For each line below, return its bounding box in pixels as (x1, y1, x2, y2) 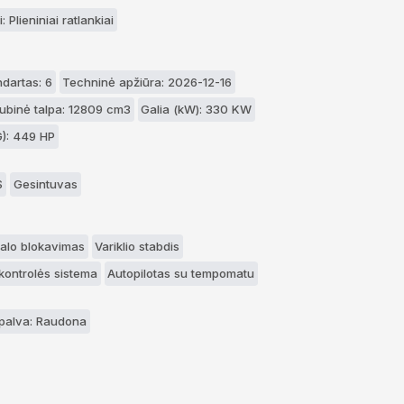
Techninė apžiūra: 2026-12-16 (62, 74, 233, 89)
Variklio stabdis (95, 238, 180, 253)
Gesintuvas (13, 176, 78, 191)
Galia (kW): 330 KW (141, 101, 252, 116)
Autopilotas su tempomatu (107, 266, 255, 281)
